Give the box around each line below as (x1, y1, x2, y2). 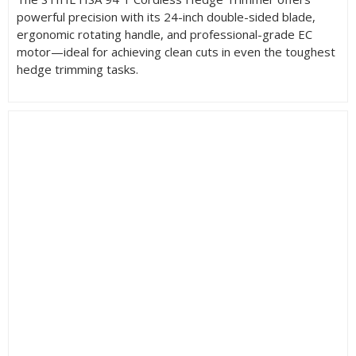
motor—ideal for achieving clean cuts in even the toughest (16, 43, 335, 60)
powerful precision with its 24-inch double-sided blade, (16, 8, 315, 25)
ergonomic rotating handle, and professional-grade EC (16, 25, 312, 42)
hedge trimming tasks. (16, 60, 138, 77)
